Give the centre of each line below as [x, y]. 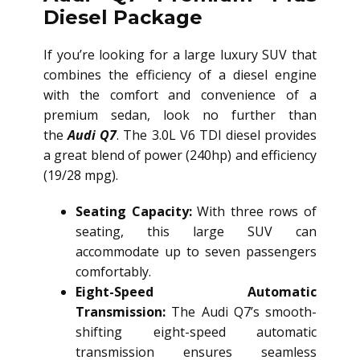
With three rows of [254, 212]
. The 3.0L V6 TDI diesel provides [217, 135]
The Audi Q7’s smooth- [241, 312]
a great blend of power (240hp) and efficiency [180, 155]
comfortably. [113, 272]
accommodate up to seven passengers [196, 252]
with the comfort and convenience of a [180, 95]
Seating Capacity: [134, 212]
